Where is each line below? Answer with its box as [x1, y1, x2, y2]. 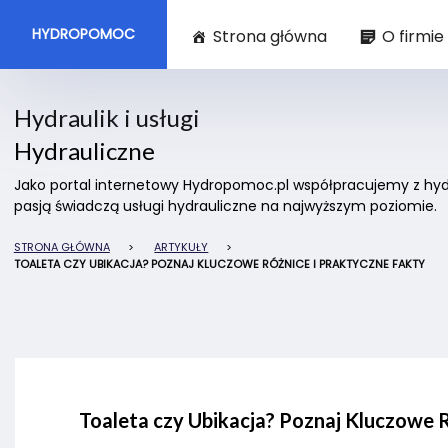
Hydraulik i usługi [13, 103, 200, 132]
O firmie [382, 25, 444, 49]
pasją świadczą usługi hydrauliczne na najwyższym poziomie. [13, 196, 437, 216]
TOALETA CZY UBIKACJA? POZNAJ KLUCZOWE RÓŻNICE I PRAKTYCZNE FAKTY [13, 255, 425, 272]
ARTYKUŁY [154, 238, 209, 255]
